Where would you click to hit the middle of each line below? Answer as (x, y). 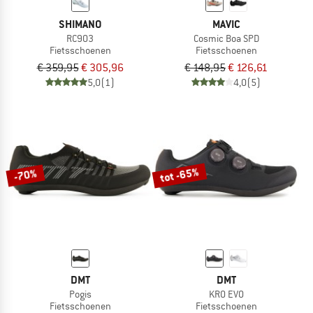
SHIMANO (80, 24)
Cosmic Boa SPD (226, 39)
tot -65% (180, 175)
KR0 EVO (226, 294)
